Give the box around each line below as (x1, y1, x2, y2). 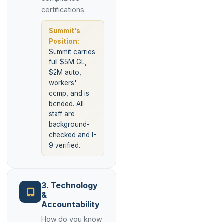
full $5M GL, (49, 58, 87, 66)
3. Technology (41, 180, 98, 190)
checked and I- (49, 131, 96, 139)
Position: (49, 37, 79, 45)
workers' (49, 79, 76, 87)
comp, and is (49, 89, 89, 97)
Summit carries (49, 48, 95, 55)
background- (49, 120, 90, 128)
